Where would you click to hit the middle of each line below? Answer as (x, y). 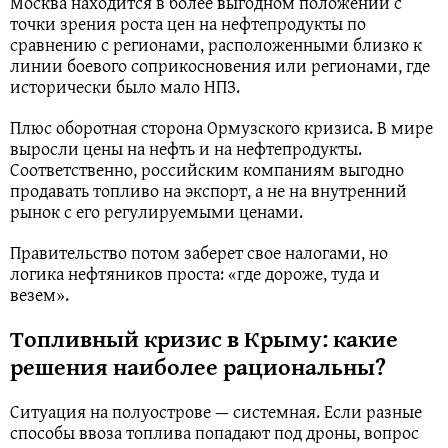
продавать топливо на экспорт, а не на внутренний (208, 190)
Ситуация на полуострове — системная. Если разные (216, 411)
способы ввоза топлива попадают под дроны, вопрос (214, 432)
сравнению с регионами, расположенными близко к (216, 44)
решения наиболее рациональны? (198, 366)
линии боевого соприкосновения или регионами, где (220, 65)
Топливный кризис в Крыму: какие (204, 338)
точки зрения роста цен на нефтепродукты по (188, 23)
